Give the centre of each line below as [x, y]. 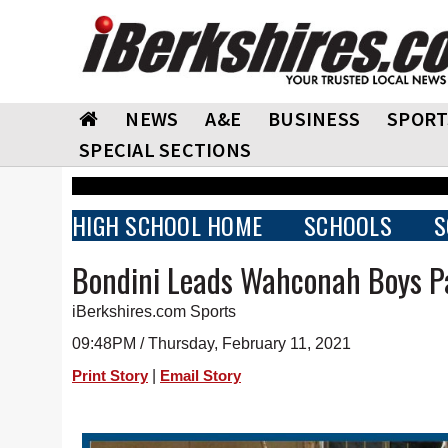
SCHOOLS [348, 225]
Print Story [110, 376]
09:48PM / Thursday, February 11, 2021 [211, 343]
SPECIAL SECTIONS [165, 149]
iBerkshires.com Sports [154, 311]
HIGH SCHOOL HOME [167, 225]
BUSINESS [314, 118]
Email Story [200, 376]
